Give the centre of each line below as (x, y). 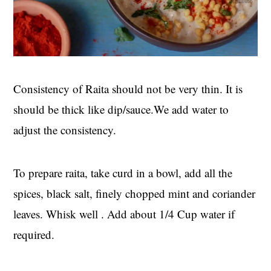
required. (34, 235)
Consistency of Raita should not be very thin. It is (128, 89)
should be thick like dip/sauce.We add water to (121, 109)
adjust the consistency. (65, 130)
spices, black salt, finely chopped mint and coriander (135, 194)
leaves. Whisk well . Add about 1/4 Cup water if (124, 214)
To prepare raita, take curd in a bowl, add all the (123, 173)
